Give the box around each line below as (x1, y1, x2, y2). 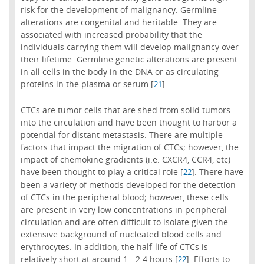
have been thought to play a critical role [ (20, 166, 183, 177)
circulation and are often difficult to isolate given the (20, 216, 228, 227)
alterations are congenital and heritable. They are (20, 16, 217, 28)
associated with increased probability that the (20, 29, 202, 41)
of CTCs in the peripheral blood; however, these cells (20, 191, 229, 203)
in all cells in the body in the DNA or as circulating (20, 66, 219, 78)
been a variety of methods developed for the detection (20, 179, 236, 190)
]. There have (191, 166, 243, 177)
